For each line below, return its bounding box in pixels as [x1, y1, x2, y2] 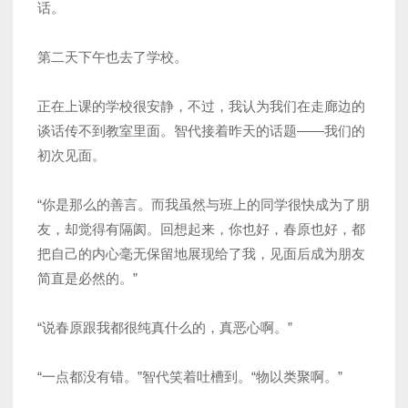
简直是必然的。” [37, 270, 138, 286]
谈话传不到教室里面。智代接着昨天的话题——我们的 [37, 122, 365, 138]
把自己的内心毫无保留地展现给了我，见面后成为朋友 [37, 245, 365, 261]
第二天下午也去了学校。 [37, 48, 188, 65]
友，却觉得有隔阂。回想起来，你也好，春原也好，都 [37, 220, 365, 237]
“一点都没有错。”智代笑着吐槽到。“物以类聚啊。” [37, 368, 342, 384]
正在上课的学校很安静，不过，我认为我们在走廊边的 [37, 97, 365, 114]
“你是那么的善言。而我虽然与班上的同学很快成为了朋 [37, 196, 370, 212]
